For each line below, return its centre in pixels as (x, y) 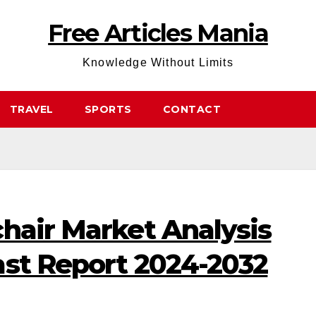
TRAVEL (31, 109)
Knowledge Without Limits (158, 62)
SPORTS (108, 109)
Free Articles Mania (158, 33)
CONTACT (192, 109)
